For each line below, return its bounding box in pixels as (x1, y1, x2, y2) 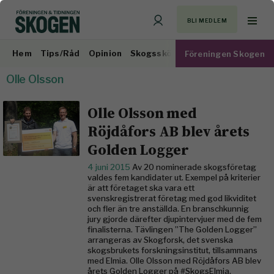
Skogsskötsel (130, 48, 190, 58)
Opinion (88, 48, 122, 58)
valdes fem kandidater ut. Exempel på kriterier (87, 172, 261, 182)
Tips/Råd (40, 48, 80, 58)
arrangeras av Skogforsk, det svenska (87, 235, 233, 245)
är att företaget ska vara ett (87, 183, 194, 193)
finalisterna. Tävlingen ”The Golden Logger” (87, 224, 257, 234)
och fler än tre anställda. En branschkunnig (87, 204, 249, 213)
